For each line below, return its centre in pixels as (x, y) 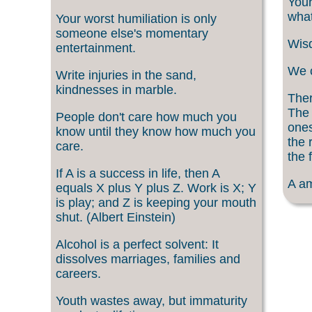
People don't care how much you (146, 117)
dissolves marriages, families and (148, 259)
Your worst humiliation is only (136, 18)
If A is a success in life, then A (138, 174)
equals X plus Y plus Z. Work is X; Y (156, 188)
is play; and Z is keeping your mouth (156, 203)
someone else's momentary (132, 33)
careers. (78, 274)
